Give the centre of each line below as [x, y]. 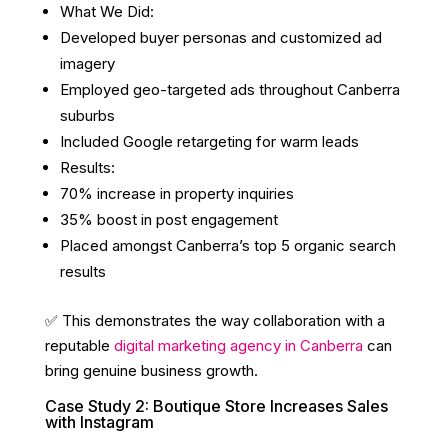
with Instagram [99, 422]
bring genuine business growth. [151, 371]
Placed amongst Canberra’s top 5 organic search [227, 246]
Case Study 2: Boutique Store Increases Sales [216, 406]
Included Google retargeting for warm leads [209, 142]
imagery [87, 64]
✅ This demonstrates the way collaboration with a [214, 321]
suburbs [87, 116]
